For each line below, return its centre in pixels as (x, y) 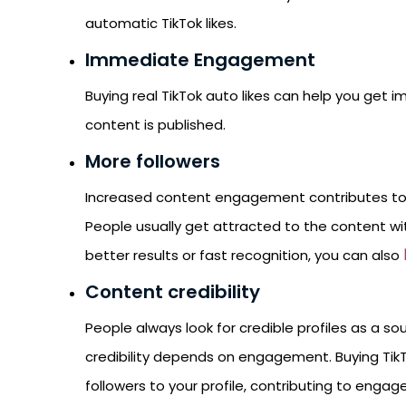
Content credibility (173, 292)
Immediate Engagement (200, 60)
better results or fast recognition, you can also (244, 255)
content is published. (155, 125)
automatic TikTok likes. (163, 23)
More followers (153, 161)
